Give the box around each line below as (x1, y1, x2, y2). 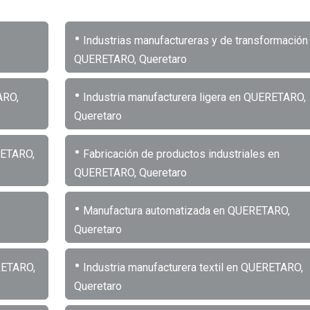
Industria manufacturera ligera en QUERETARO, (80, 90, 306, 104)
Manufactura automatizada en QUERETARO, (80, 203, 290, 217)
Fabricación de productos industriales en (80, 147, 280, 161)
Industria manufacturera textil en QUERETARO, (80, 260, 303, 274)
